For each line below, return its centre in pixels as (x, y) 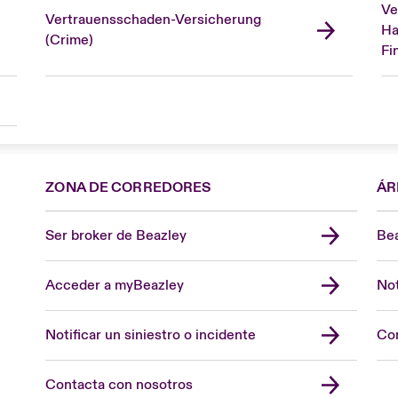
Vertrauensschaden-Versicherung (153, 20)
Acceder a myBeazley (115, 285)
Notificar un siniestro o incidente (151, 334)
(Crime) (69, 40)
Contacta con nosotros (119, 384)
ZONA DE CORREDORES (128, 187)
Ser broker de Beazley (116, 235)
